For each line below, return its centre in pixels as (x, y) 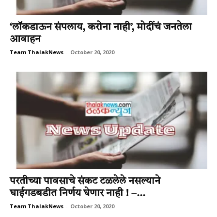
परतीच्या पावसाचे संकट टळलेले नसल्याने (85, 182)
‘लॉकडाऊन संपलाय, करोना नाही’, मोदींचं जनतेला (101, 27)
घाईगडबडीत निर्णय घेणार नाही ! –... (77, 194)
